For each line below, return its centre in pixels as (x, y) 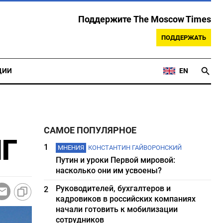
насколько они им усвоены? (109, 170)
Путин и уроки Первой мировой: (116, 160)
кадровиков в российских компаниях (126, 199)
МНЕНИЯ (71, 148)
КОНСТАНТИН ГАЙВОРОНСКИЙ (135, 148)
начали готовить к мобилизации (117, 209)
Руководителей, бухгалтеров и (113, 188)
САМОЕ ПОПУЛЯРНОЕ (90, 130)
